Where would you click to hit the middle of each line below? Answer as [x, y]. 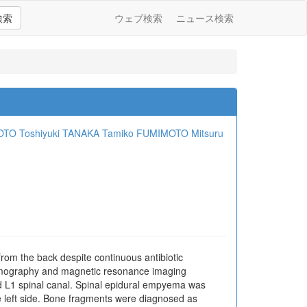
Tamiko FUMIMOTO [145, 133]
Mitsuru [207, 133]
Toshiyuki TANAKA [59, 133]
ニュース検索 [205, 18]
